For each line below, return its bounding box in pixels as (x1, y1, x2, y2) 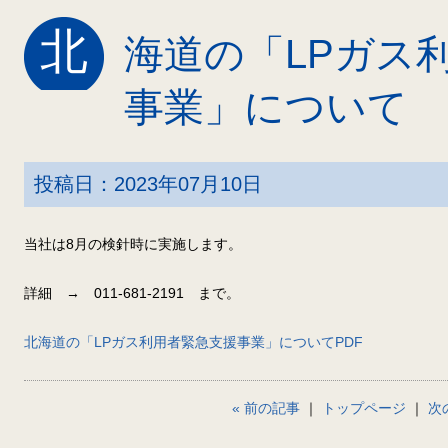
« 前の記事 (232, 400, 300, 416)
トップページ (322, 400, 406, 416)
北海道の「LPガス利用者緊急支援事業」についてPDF (24, 334, 363, 350)
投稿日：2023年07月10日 (34, 173, 262, 195)
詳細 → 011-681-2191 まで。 (24, 285, 240, 301)
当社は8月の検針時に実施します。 (24, 236, 242, 252)
